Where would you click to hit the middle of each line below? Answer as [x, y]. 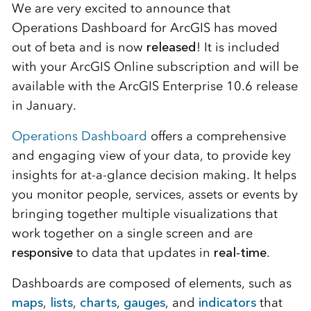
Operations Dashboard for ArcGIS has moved [144, 28]
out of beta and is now [79, 47]
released [171, 47]
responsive [42, 253]
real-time [240, 253]
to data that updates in [143, 253]
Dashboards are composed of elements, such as [151, 283]
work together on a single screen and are [132, 233]
